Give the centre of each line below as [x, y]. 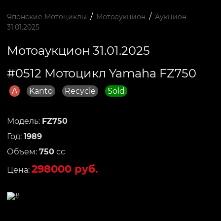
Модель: [24, 121]
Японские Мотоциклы [47, 17]
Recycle [80, 91]
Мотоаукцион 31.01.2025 [78, 51]
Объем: [23, 152]
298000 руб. [65, 169]
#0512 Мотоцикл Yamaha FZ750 [102, 73]
